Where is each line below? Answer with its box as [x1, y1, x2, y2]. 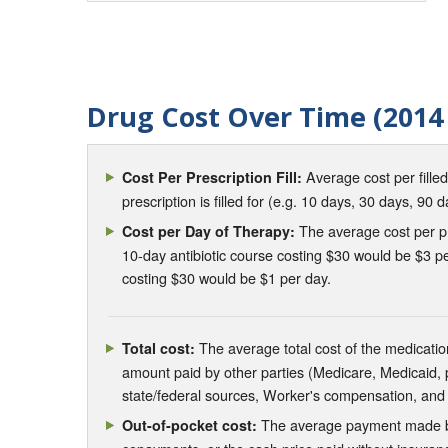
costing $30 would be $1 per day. [122, 266, 332, 288]
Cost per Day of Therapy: [122, 220, 296, 241]
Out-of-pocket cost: [122, 415, 258, 436]
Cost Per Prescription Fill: [122, 166, 303, 187]
